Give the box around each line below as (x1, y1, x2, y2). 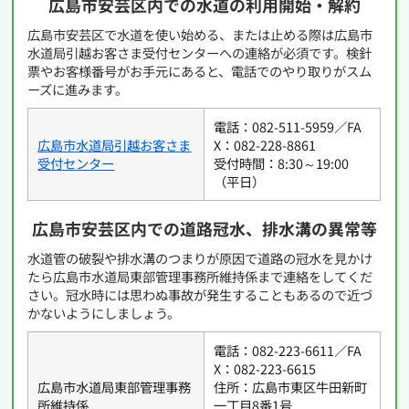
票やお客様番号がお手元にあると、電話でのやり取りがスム (27, 61, 372, 81)
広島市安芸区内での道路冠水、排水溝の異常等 (31, 216, 377, 241)
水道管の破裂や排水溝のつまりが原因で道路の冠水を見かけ (27, 248, 373, 268)
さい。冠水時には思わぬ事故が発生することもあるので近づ (27, 285, 373, 305)
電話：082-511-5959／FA (214, 117, 362, 137)
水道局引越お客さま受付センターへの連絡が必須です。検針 (27, 43, 372, 63)
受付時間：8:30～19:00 (214, 153, 350, 173)
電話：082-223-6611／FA (214, 341, 362, 361)
